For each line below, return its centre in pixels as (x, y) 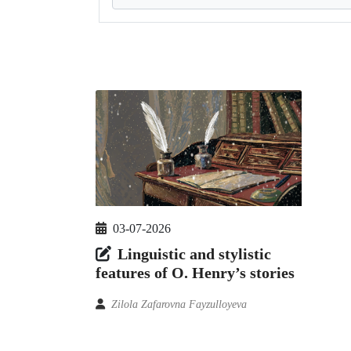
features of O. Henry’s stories (195, 273)
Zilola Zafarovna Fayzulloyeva (179, 305)
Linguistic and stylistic (194, 254)
